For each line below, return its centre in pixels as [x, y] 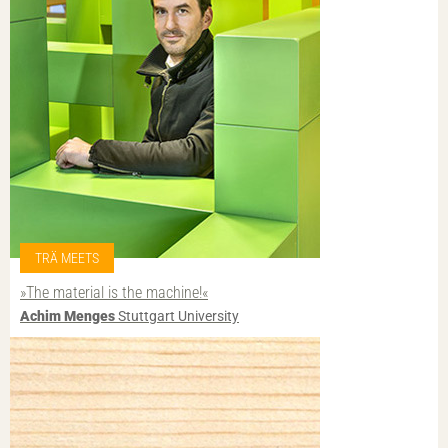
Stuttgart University [177, 316]
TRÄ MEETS [67, 257]
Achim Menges [67, 316]
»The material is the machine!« [114, 292]
